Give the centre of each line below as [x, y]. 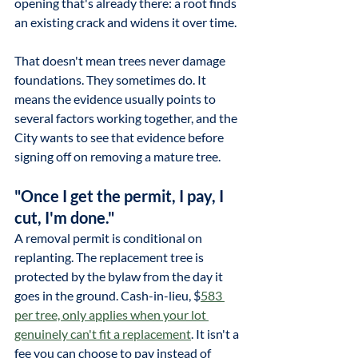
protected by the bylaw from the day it [120, 276]
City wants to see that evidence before [120, 137]
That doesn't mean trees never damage [121, 60]
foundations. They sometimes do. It [111, 80]
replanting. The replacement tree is [110, 257]
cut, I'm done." [64, 217]
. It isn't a [216, 334]
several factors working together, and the [127, 118]
